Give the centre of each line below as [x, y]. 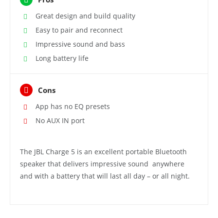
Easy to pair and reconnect [79, 30]
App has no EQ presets [73, 107]
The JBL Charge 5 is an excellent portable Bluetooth [103, 152]
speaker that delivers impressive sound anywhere [102, 164]
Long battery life [62, 58]
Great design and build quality [85, 16]
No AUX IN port [60, 121]
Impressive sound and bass [80, 44]
